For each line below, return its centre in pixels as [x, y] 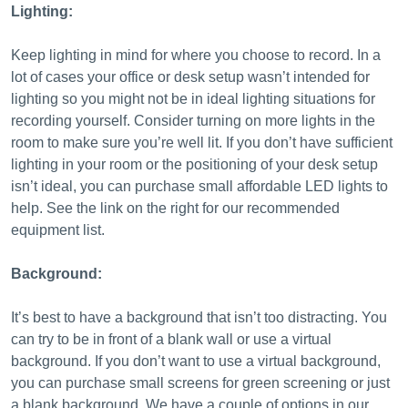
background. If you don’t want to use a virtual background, [196, 361]
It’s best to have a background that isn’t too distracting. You [199, 317]
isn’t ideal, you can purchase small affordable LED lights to [199, 186]
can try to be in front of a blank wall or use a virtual [171, 339]
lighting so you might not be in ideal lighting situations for [193, 99]
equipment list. [58, 230]
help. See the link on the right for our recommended [175, 208]
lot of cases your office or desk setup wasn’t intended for [190, 77]
